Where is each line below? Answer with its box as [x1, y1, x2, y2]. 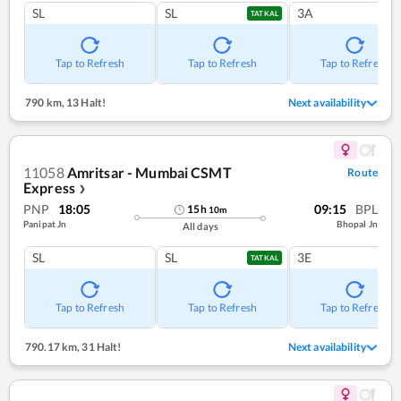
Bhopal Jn [336, 218, 378, 230]
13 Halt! [64, 96, 107, 110]
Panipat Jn [23, 218, 67, 230]
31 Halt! [80, 340, 122, 354]
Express [23, 179, 75, 197]
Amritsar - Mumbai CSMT [66, 164, 232, 182]
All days [182, 220, 219, 233]
